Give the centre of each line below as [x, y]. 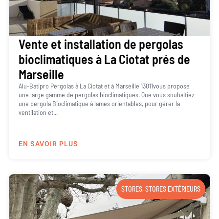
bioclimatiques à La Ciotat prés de [104, 59]
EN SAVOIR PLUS [48, 144]
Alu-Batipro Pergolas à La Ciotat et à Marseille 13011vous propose [104, 86]
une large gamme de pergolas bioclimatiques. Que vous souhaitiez [106, 94]
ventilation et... [38, 112]
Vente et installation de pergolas [101, 44]
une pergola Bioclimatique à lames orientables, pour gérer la [99, 103]
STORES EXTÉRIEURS [173, 189]
